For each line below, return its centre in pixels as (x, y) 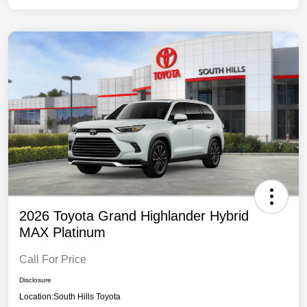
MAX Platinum (62, 232)
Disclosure (35, 280)
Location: (36, 296)
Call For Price (53, 259)
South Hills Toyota (87, 296)
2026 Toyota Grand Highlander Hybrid (134, 216)
